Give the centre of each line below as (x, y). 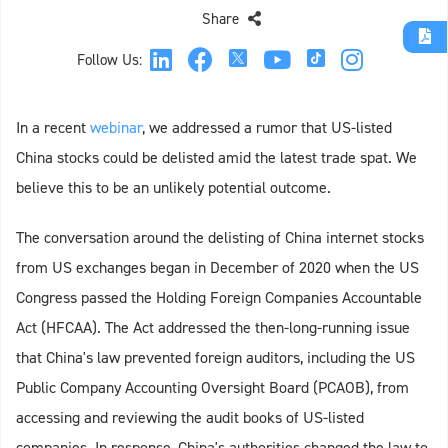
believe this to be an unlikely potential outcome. (173, 187)
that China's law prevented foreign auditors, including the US (215, 357)
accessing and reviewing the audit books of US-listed (190, 417)
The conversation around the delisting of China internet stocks (220, 237)
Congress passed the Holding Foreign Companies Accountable (219, 297)
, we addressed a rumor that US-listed (267, 127)
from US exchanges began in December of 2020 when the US (217, 267)
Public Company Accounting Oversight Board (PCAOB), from (212, 387)
